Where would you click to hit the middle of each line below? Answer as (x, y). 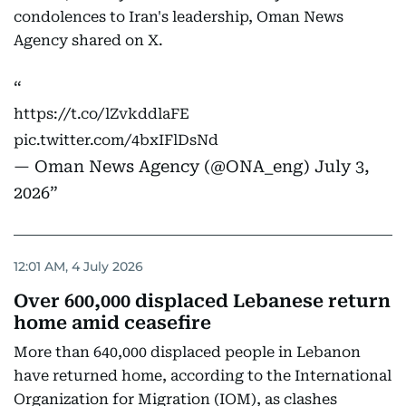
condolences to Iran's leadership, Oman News (179, 17)
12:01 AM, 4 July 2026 (78, 266)
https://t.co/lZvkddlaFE (101, 114)
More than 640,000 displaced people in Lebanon (187, 353)
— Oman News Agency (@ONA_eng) (164, 167)
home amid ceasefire (112, 323)
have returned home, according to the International (203, 376)
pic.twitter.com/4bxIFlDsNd (116, 140)
